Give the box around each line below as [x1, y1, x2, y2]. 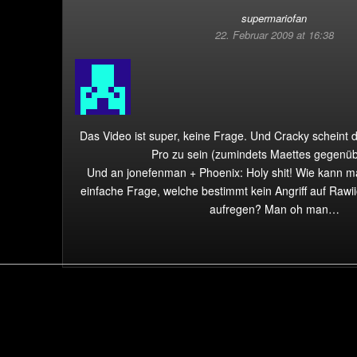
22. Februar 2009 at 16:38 [214, 27, 334, 42]
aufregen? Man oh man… [209, 201, 339, 217]
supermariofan [241, 10, 307, 25]
